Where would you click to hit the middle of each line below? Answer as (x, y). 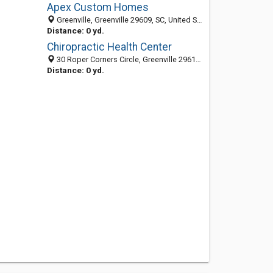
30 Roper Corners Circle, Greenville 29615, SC (125, 59)
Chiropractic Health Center (109, 47)
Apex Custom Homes (97, 7)
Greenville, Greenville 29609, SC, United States (126, 20)
